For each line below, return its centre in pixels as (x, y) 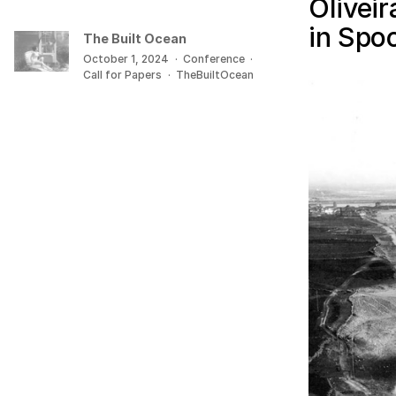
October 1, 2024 (126, 58)
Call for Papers (123, 74)
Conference (214, 58)
